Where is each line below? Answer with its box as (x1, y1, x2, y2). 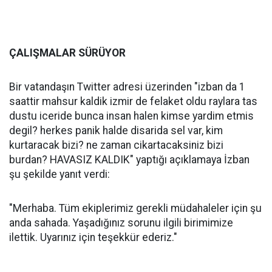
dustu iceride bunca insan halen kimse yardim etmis (9, 110, 254, 122)
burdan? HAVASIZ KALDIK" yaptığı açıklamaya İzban (9, 154, 250, 166)
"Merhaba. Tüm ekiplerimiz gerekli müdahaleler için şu (9, 202, 262, 214)
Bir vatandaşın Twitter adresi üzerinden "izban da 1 (9, 81, 245, 93)
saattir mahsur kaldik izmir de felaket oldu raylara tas (9, 95, 257, 107)
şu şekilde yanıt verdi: (9, 168, 110, 180)
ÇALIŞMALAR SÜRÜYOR (9, 47, 126, 59)
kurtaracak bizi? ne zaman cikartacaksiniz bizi (9, 139, 223, 151)
